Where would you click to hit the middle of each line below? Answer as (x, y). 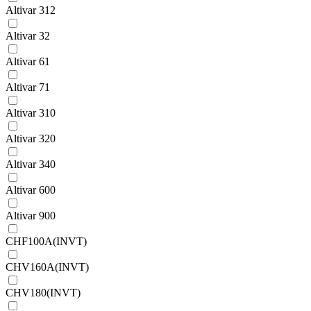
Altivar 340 (31, 165)
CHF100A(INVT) (46, 242)
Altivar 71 (28, 87)
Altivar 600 (31, 190)
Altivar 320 (31, 139)
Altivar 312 (31, 10)
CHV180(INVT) (43, 293)
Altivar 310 (31, 113)
